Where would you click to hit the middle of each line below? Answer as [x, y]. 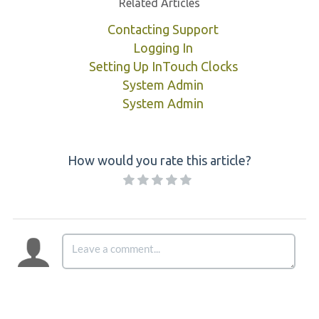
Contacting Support [163, 29]
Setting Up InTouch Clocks [163, 66]
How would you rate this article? [159, 160]
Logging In [163, 48]
